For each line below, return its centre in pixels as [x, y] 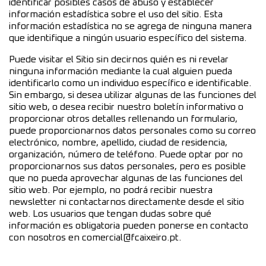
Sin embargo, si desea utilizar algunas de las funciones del [133, 95]
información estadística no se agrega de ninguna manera [130, 26]
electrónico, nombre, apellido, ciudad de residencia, [118, 142]
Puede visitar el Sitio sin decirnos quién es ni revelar [119, 59]
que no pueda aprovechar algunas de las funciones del [126, 178]
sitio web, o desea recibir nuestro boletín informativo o [126, 107]
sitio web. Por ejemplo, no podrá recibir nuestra [111, 190]
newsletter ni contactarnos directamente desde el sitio [126, 202]
